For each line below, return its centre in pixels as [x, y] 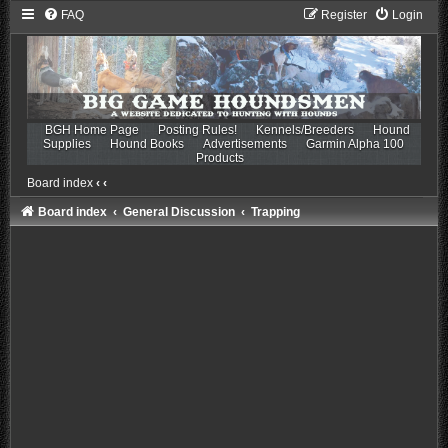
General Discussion [178, 211]
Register [344, 15]
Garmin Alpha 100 [355, 143]
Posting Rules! [198, 129]
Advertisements [245, 143]
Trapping [276, 211]
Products [219, 157]
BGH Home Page [92, 129]
